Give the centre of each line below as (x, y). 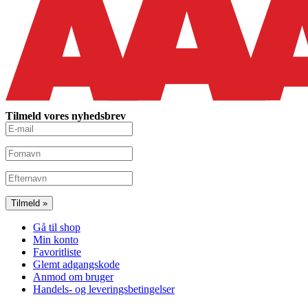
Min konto (56, 240)
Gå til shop (57, 228)
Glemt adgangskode (76, 265)
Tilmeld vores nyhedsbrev (66, 116)
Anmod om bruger (73, 277)
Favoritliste (57, 252)
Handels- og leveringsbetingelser (104, 289)
